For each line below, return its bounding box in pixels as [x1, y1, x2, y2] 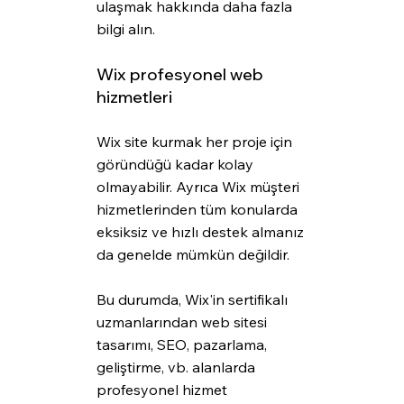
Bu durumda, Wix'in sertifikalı [96, 290, 291, 309]
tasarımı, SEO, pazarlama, [96, 335, 271, 354]
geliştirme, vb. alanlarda [96, 358, 259, 377]
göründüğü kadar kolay [96, 155, 257, 174]
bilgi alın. [96, 20, 155, 39]
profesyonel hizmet [96, 381, 231, 399]
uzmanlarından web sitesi [96, 313, 271, 332]
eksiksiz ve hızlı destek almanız [96, 223, 308, 242]
